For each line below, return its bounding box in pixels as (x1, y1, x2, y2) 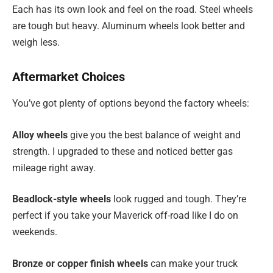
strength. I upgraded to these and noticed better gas (12, 145, 233, 157)
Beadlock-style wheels (12, 193, 111, 205)
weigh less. (12, 37, 60, 49)
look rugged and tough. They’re (111, 193, 246, 205)
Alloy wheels (12, 129, 68, 141)
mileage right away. (12, 161, 96, 174)
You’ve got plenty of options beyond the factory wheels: (12, 97, 249, 110)
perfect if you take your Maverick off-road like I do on (12, 210, 238, 222)
